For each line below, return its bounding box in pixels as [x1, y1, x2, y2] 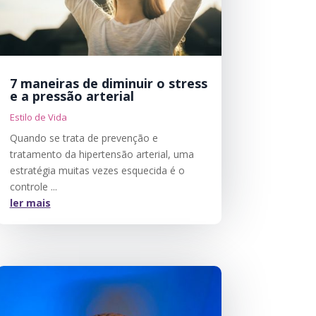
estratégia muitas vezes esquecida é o [9, 163, 185, 177]
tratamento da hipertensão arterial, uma [9, 147, 194, 161]
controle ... [9, 179, 57, 193]
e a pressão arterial [9, 87, 134, 104]
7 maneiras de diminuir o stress [9, 74, 207, 92]
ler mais [9, 195, 51, 209]
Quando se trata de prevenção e [9, 130, 158, 145]
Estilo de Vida [9, 110, 67, 123]
